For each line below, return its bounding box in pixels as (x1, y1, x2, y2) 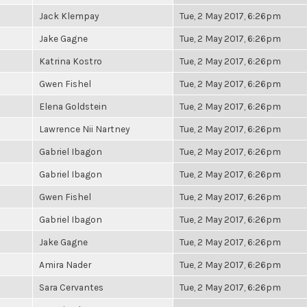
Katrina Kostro (39, 56, 102, 66)
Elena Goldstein (39, 101, 107, 112)
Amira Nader (39, 259, 91, 270)
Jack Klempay (39, 10, 99, 21)
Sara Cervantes (39, 282, 103, 293)
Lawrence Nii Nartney (39, 123, 130, 134)
